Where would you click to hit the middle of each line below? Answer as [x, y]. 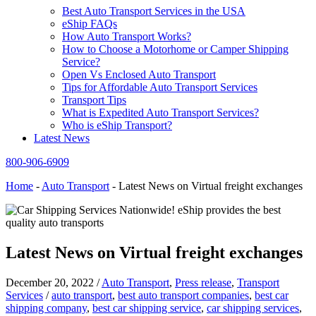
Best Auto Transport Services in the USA [154, 11]
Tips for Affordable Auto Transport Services [160, 87]
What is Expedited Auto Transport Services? [160, 113]
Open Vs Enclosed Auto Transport [139, 75]
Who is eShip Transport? [117, 126]
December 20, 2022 [51, 283]
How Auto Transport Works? [127, 37]
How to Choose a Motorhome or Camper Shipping [175, 49]
